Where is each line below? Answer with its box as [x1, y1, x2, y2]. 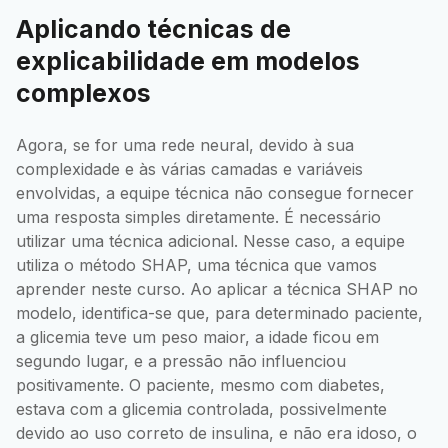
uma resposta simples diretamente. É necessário [16, 206, 381, 227]
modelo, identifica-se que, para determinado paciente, [16, 302, 423, 323]
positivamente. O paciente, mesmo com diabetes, [16, 374, 385, 395]
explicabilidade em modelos [16, 45, 360, 76]
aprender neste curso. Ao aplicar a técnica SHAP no [16, 278, 418, 299]
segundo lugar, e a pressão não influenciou [16, 350, 346, 371]
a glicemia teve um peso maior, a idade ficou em [16, 326, 379, 347]
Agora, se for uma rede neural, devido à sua [16, 134, 354, 155]
